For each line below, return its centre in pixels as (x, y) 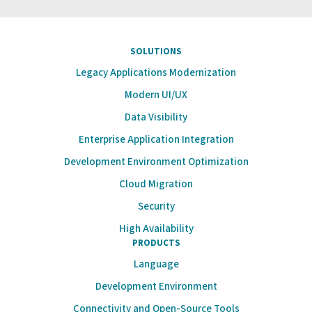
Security (156, 207)
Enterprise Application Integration (156, 140)
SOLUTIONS (156, 52)
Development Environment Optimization (156, 162)
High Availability (156, 229)
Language (156, 265)
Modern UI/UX (156, 95)
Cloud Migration (156, 185)
